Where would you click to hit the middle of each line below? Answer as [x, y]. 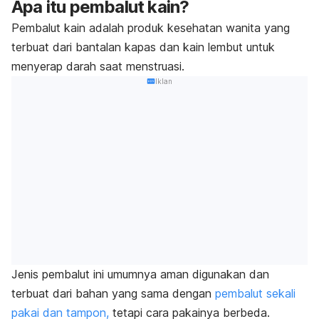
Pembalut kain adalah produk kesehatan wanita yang [151, 27]
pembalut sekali [255, 294]
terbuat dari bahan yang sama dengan [113, 294]
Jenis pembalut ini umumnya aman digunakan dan [140, 274]
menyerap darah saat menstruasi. [98, 66]
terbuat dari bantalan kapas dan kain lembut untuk [143, 47]
